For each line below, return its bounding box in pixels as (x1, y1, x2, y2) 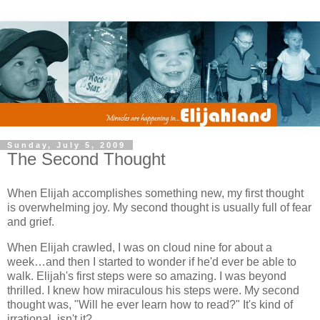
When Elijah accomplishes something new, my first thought (7, 187, 304, 200)
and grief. (7, 216, 54, 229)
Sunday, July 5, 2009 (7, 141, 126, 150)
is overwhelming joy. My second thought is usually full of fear (7, 201, 311, 214)
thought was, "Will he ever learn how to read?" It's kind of (7, 298, 293, 311)
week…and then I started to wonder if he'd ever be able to (7, 255, 296, 268)
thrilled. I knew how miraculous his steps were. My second (7, 284, 299, 296)
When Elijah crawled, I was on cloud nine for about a (7, 241, 272, 254)
